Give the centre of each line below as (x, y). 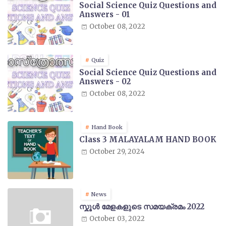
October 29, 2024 (117, 152)
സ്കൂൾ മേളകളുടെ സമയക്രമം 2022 (142, 207)
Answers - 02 (105, 82)
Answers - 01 (105, 15)
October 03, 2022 (117, 219)
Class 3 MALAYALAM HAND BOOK (148, 140)
